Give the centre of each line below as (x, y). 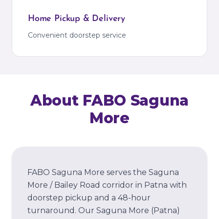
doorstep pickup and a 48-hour (89, 198)
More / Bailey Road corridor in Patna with (107, 185)
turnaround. (52, 210)
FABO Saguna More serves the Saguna (103, 172)
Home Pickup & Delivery (77, 19)
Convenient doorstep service (77, 35)
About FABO (80, 100)
